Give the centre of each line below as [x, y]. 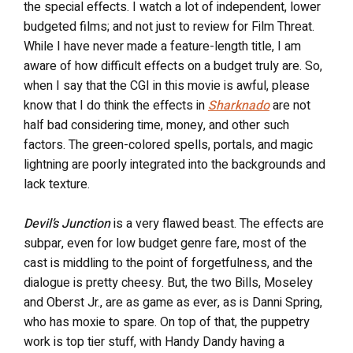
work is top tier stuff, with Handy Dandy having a [154, 342]
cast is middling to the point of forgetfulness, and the [168, 263]
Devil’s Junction [67, 224]
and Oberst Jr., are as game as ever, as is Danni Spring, [173, 303]
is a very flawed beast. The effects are [217, 224]
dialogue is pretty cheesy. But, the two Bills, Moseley [168, 283]
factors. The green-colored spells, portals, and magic [168, 145]
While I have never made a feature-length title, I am [162, 46]
